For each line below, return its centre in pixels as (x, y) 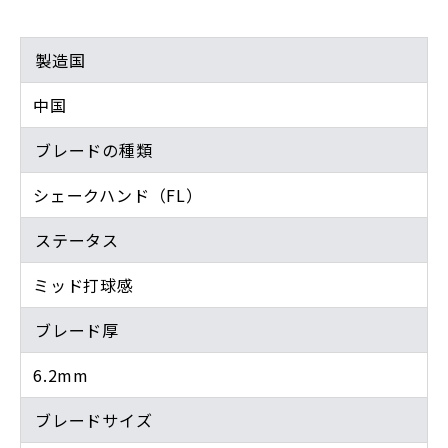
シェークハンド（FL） (118, 194)
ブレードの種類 (94, 149)
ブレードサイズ (94, 419)
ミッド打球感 (83, 284)
